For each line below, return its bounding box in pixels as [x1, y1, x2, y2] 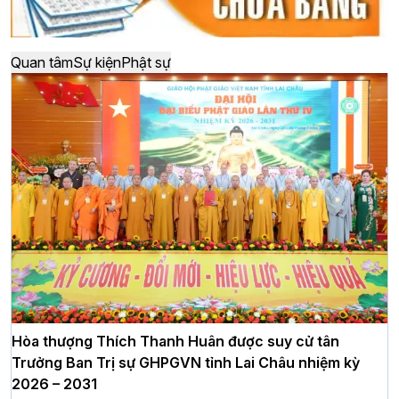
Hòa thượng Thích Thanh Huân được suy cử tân [12, 332, 339, 351]
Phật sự [121, 53, 171, 71]
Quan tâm [11, 53, 73, 71]
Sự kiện [73, 53, 121, 71]
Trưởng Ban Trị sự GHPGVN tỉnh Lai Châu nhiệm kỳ [12, 354, 360, 372]
